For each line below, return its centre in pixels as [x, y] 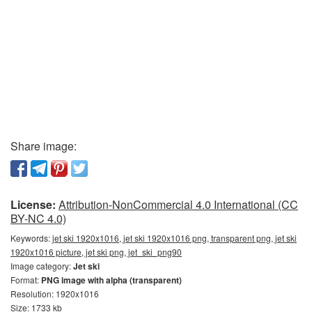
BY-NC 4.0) [38, 218]
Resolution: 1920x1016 [55, 293]
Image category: [42, 265]
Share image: [44, 146]
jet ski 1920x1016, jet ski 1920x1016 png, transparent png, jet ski [174, 237]
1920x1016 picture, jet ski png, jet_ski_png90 [96, 251]
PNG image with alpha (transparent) [111, 280]
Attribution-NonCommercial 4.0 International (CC [178, 204]
